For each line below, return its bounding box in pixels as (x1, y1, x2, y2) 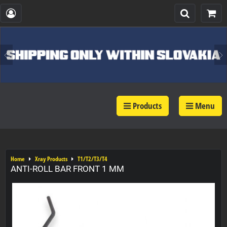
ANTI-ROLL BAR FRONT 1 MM (11, 164, 124, 174)
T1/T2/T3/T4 (78, 155, 107, 163)
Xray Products (35, 155, 67, 163)
